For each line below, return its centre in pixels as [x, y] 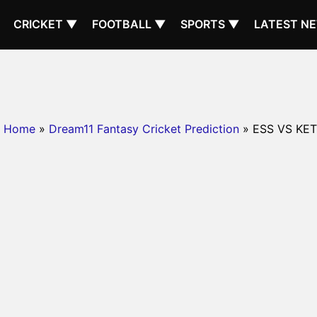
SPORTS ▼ [210, 24]
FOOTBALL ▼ [129, 24]
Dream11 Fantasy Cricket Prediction [144, 129]
